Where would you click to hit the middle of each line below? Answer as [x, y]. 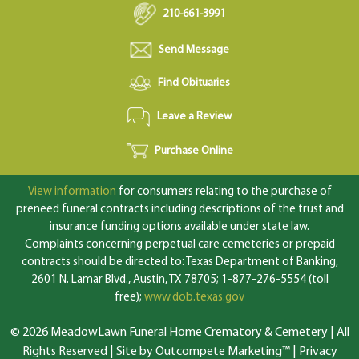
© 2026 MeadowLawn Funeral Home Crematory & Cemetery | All [179, 332]
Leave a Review [194, 117]
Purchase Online [194, 151]
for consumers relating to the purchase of [224, 192]
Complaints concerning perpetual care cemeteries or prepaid [179, 244]
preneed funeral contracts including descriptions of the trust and [179, 209]
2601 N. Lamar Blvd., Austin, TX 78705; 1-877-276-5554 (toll [179, 280]
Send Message [194, 50]
